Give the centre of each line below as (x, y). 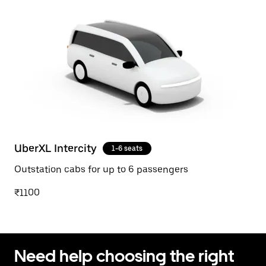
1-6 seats (127, 148)
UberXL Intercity (56, 148)
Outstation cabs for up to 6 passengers (101, 170)
